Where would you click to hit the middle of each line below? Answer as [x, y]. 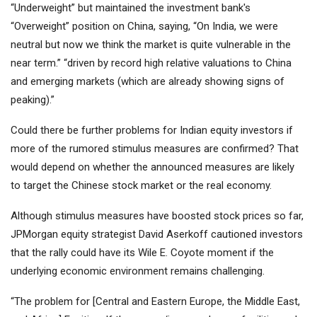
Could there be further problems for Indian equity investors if [152, 131]
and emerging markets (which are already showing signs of [148, 82]
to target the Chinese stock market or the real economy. [141, 186]
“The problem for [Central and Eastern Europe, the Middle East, [155, 302]
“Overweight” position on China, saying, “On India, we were [144, 27]
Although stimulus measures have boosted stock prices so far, [157, 216]
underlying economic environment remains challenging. [138, 271]
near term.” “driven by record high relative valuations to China [151, 63]
